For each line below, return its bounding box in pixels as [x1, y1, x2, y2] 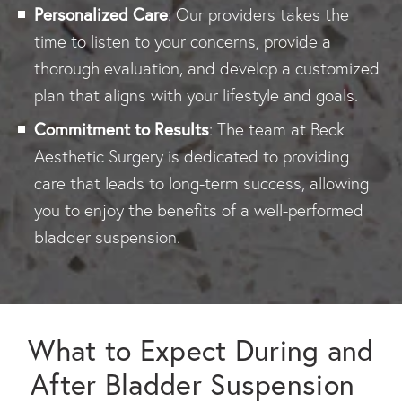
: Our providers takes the [168, 4, 349, 25]
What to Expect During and [28, 331, 374, 369]
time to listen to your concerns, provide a [34, 31, 331, 52]
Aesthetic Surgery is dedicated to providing [34, 145, 349, 167]
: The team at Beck [209, 118, 345, 140]
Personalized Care [34, 3, 168, 25]
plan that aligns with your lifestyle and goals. [34, 84, 358, 106]
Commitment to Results [34, 118, 209, 140]
